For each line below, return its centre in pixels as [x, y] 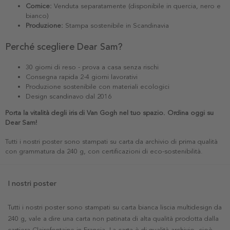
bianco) [37, 16]
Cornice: [39, 6]
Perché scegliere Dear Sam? [64, 46]
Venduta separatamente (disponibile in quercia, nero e [136, 6]
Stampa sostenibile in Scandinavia [116, 25]
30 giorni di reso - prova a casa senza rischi [92, 67]
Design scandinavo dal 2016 [69, 96]
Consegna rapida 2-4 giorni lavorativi [82, 77]
